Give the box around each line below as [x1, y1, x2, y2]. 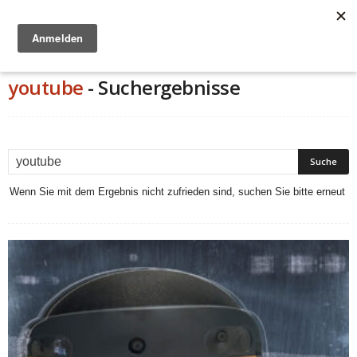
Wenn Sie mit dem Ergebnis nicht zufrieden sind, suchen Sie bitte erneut [10, 186, 345, 198]
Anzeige [163, 50, 194, 59]
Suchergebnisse [98, 74, 241, 100]
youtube [8, 74, 84, 100]
